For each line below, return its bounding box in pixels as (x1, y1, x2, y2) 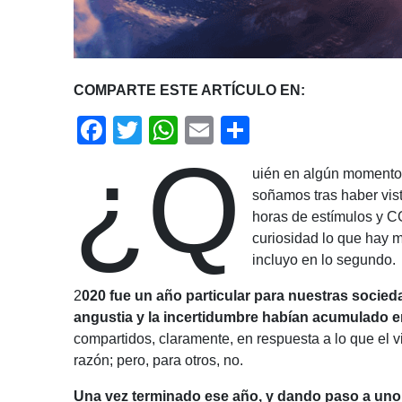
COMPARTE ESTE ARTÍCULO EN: (74, 83, 305, 99)
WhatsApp (178, 114, 310, 147)
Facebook (106, 114, 233, 147)
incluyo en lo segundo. (252, 252, 400, 268)
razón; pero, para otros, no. (74, 353, 243, 369)
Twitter (142, 114, 227, 147)
